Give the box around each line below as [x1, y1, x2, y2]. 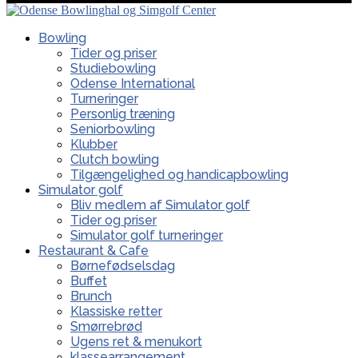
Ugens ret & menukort [70, 334, 202, 350]
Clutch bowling [70, 152, 159, 168]
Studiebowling [70, 61, 156, 77]
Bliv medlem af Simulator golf [70, 197, 250, 213]
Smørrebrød [70, 319, 142, 335]
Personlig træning [70, 106, 175, 122]
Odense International [70, 76, 195, 92]
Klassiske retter [70, 304, 162, 320]
